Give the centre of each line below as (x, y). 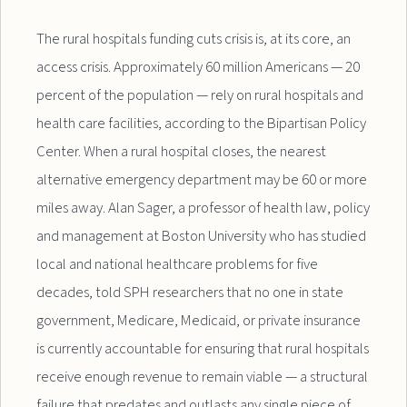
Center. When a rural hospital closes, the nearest (182, 151)
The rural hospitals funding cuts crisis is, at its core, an (194, 39)
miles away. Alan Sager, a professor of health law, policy (203, 208)
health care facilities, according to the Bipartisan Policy (202, 123)
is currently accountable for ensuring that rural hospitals (203, 348)
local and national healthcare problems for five (178, 264)
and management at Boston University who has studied (202, 236)
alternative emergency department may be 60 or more (202, 179)
